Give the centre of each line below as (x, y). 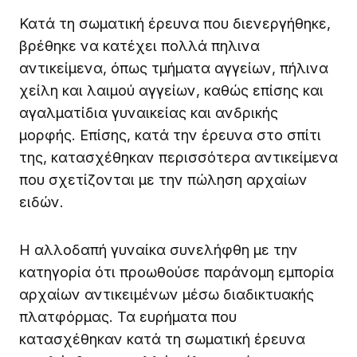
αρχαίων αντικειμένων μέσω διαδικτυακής (167, 294)
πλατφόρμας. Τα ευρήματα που (128, 316)
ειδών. (41, 202)
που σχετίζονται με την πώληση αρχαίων (163, 179)
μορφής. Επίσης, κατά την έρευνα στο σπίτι (170, 135)
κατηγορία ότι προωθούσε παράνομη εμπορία (177, 272)
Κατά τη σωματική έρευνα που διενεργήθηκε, (175, 23)
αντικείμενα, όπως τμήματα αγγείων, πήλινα (174, 68)
